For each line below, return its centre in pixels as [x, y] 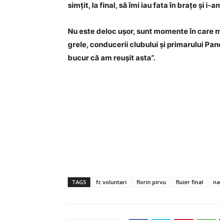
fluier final [190, 182]
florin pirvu [151, 182]
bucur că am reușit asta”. [111, 58]
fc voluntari [111, 182]
